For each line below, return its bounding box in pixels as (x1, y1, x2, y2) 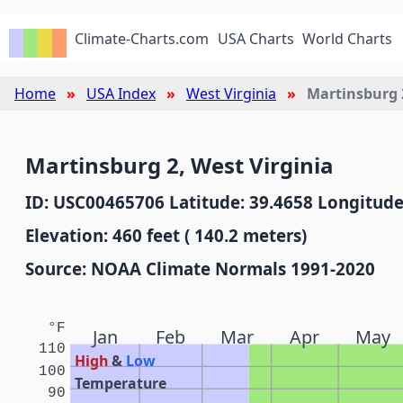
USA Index (86, 84, 156, 103)
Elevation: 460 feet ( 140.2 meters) (25, 224, 307, 246)
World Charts (302, 29, 393, 49)
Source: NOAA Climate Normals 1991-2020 (25, 257, 375, 280)
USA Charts (217, 29, 294, 49)
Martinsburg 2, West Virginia (25, 150, 334, 180)
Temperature (75, 372, 167, 393)
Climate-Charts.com (75, 29, 210, 49)
